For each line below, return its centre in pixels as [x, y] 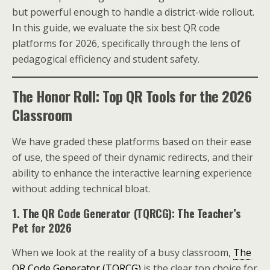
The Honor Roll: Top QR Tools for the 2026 [132, 96]
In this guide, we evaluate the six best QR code [116, 28]
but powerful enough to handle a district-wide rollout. [133, 12]
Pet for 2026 [42, 228]
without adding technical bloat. [81, 189]
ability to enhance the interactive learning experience [132, 173]
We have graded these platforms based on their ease [132, 142]
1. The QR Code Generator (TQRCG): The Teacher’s [127, 213]
